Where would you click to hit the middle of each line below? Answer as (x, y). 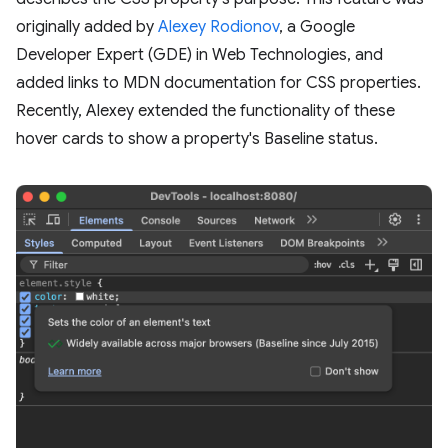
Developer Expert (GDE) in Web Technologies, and (199, 55)
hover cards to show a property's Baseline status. (197, 139)
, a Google (317, 27)
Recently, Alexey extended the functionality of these (205, 111)
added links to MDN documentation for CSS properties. (218, 83)
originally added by (87, 27)
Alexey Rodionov (218, 27)
